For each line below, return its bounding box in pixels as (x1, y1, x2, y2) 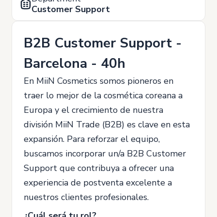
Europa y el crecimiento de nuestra (24, 104, 163, 116)
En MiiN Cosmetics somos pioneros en (24, 75, 173, 87)
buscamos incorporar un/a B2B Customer (24, 148, 186, 159)
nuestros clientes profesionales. (24, 191, 149, 203)
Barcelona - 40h (24, 54, 125, 73)
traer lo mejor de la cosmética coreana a (24, 90, 183, 101)
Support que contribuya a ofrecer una (24, 162, 174, 174)
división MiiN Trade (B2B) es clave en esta (24, 119, 190, 130)
